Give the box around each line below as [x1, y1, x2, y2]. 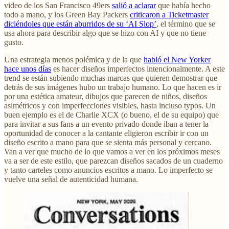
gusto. [4, 37, 24, 47]
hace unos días [4, 64, 51, 73]
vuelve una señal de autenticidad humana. [4, 174, 138, 184]
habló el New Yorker [144, 55, 211, 64]
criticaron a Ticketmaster [130, 10, 209, 19]
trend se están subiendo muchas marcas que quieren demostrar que [4, 73, 217, 82]
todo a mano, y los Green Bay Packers [4, 10, 130, 19]
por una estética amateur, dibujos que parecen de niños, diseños [4, 91, 207, 101]
